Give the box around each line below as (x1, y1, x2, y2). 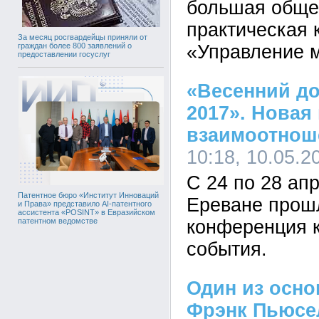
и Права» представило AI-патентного (18, 199, 152, 209)
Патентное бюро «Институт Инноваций (18, 191, 159, 200)
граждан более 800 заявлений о (18, 41, 132, 51)
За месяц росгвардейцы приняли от (18, 33, 147, 42)
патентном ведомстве (18, 216, 98, 226)
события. (187, 239, 267, 260)
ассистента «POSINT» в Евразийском (18, 208, 155, 217)
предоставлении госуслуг (18, 50, 110, 59)
